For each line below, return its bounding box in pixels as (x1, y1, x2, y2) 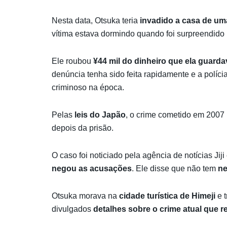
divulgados (52, 204, 93, 213)
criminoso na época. (52, 83, 124, 92)
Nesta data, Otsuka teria (52, 16, 140, 25)
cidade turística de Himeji (119, 191, 215, 200)
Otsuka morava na (52, 191, 119, 200)
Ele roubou (52, 56, 93, 65)
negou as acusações (52, 164, 132, 173)
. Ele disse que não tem (132, 164, 218, 173)
